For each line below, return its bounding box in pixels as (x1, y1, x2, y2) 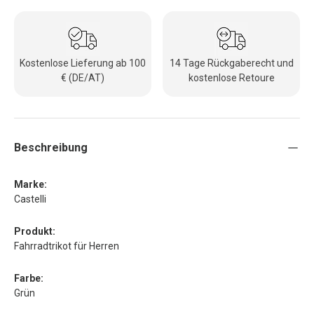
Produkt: (14, 225, 55, 237)
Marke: (14, 178, 47, 190)
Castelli (14, 193, 46, 205)
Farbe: (14, 272, 43, 284)
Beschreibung (14, 140, 88, 154)
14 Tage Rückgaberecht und (169, 57, 294, 69)
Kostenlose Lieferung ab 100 (20, 57, 146, 69)
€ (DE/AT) (61, 71, 104, 83)
